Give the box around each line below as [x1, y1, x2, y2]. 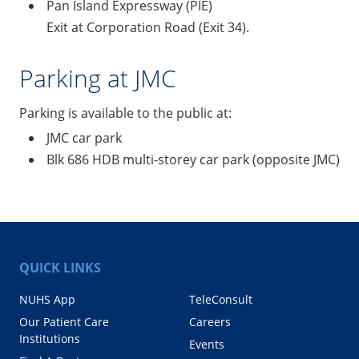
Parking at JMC [19, 61, 176, 95]
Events [189, 336, 224, 352]
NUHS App [19, 291, 75, 307]
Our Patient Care [19, 313, 109, 329]
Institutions [19, 330, 80, 346]
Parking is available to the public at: [19, 103, 232, 122]
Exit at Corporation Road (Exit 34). [46, 18, 249, 36]
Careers [189, 313, 231, 329]
